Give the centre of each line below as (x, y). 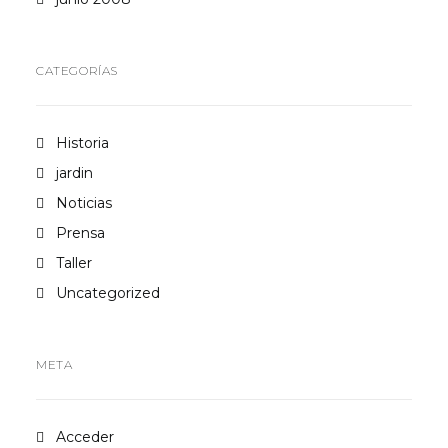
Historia (82, 143)
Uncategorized (108, 293)
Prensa (80, 233)
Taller (74, 263)
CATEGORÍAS (77, 70)
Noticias (84, 203)
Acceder (85, 437)
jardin (74, 173)
